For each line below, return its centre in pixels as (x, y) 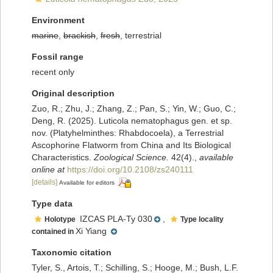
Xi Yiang (92, 231)
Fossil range (58, 57)
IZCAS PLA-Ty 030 (115, 219)
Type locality (202, 220)
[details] (44, 183)
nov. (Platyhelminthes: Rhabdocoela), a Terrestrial (128, 133)
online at (48, 170)
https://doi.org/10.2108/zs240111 (130, 170)
